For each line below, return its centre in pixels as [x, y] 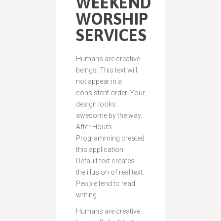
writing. [87, 195]
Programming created [110, 138]
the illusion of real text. [110, 172]
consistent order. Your [110, 92]
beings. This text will [107, 70]
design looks [96, 104]
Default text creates [105, 161]
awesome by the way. [109, 115]
